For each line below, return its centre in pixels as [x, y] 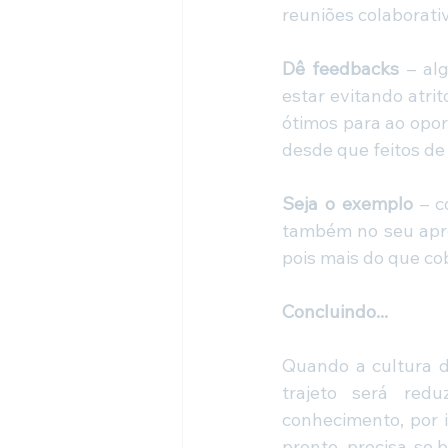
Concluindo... [335, 312]
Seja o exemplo [347, 204]
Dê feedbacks [341, 69]
